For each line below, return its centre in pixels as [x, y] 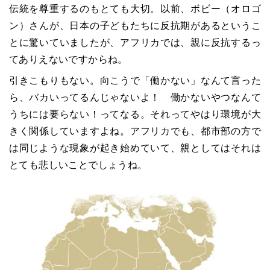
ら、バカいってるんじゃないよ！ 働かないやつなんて [135, 97]
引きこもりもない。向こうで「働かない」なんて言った [135, 80]
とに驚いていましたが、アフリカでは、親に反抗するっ [135, 42]
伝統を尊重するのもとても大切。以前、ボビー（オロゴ [135, 8]
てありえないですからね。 [68, 59]
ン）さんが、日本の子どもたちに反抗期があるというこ [135, 25]
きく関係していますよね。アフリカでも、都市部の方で [135, 131]
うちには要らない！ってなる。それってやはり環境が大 [135, 114]
